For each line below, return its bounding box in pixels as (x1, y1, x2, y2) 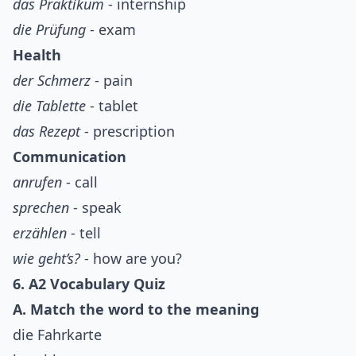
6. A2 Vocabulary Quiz (13, 274, 165, 294)
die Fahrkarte (13, 325, 102, 345)
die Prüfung (13, 20, 86, 40)
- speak (69, 198, 122, 218)
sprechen (13, 198, 69, 218)
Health (13, 45, 61, 65)
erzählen (13, 223, 67, 243)
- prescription (80, 122, 175, 141)
